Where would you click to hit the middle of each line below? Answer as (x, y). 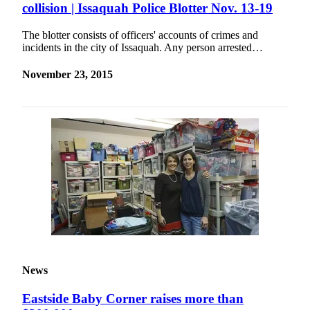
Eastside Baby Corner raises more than (133, 298)
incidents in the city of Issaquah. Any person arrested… (143, 47)
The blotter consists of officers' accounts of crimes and (140, 35)
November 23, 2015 (67, 75)
